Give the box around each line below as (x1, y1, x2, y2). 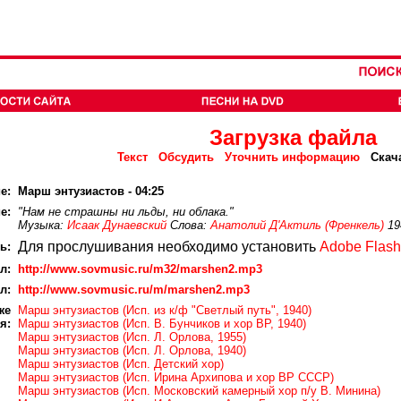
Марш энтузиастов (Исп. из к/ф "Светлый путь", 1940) (18, 303, 311, 317)
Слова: (166, 218, 210, 232)
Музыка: (18, 218, 67, 232)
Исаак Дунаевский (67, 218, 166, 232)
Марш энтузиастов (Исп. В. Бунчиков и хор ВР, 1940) (18, 317, 306, 330)
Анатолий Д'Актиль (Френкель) (210, 218, 384, 232)
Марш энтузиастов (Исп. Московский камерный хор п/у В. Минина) (18, 384, 380, 397)
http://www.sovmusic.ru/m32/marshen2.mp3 (18, 262, 262, 276)
